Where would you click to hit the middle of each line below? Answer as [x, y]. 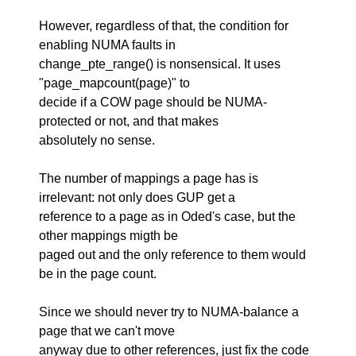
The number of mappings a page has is [149, 178]
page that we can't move [107, 331]
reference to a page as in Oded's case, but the [168, 217]
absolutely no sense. [97, 140]
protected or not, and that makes [129, 121]
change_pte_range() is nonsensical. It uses [160, 64]
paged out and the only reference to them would [173, 255]
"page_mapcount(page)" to [115, 83]
